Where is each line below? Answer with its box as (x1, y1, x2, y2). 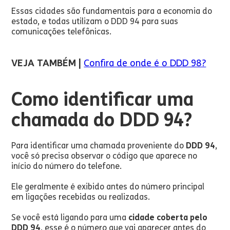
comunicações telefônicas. (11, 27, 112, 36)
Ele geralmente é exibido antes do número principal (11, 182, 205, 191)
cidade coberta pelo (128, 213, 208, 222)
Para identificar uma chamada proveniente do (11, 141, 186, 150)
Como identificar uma (11, 88, 194, 111)
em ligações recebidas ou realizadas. (11, 192, 150, 202)
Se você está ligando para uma (11, 213, 129, 222)
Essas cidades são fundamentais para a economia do (11, 6, 213, 16)
